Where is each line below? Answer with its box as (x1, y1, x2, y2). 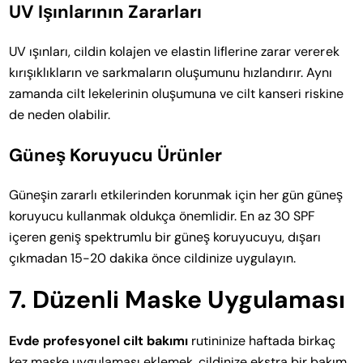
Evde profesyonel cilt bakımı (9, 331, 189, 349)
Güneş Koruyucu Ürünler (9, 143, 223, 167)
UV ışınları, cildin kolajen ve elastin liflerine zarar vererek (9, 42, 340, 60)
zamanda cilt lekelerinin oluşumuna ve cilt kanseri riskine (9, 84, 344, 102)
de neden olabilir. (9, 105, 111, 123)
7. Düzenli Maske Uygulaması (9, 283, 346, 315)
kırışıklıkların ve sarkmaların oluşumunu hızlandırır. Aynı (9, 63, 333, 81)
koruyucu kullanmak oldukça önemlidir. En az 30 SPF (9, 207, 316, 224)
